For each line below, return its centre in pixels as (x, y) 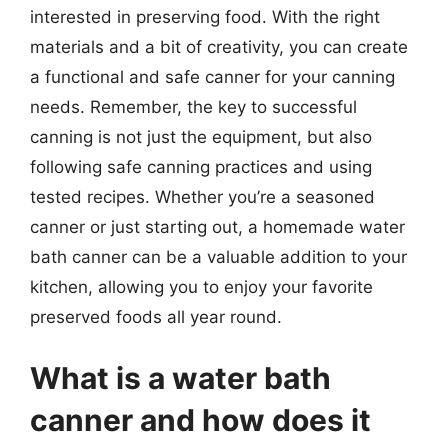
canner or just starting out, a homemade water (217, 226)
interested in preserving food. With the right (205, 16)
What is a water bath (180, 378)
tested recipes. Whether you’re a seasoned (202, 196)
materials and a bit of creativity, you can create (219, 46)
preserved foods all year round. (156, 316)
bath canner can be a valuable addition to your (218, 256)
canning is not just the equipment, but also (201, 136)
